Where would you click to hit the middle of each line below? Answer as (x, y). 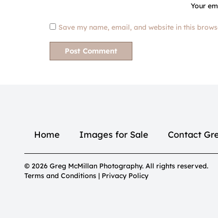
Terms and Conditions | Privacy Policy (86, 176)
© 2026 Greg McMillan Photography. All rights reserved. (116, 166)
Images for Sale (114, 135)
